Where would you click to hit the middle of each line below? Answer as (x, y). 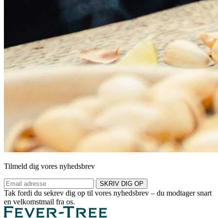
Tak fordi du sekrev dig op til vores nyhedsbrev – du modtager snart (108, 193)
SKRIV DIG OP (122, 183)
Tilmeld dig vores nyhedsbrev (49, 166)
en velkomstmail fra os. (39, 201)
